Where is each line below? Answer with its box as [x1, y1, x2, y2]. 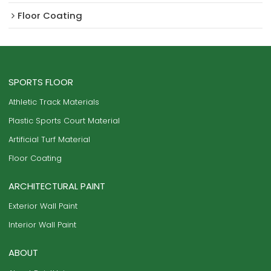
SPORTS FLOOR [8, 76, 74, 89]
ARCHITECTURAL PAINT [8, 180, 106, 193]
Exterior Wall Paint [8, 200, 78, 212]
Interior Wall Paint [8, 219, 77, 231]
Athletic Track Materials [8, 96, 100, 108]
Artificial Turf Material [8, 134, 91, 146]
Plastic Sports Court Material [8, 115, 120, 127]
